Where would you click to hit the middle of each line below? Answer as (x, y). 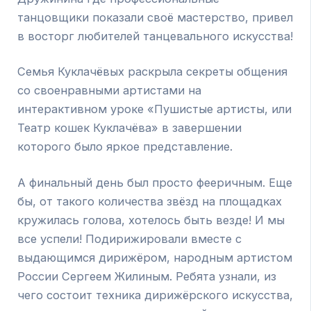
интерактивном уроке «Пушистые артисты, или (155, 109)
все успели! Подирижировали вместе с (130, 238)
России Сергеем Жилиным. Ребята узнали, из (147, 276)
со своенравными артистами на (110, 91)
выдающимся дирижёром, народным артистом (155, 257)
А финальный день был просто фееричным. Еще (155, 182)
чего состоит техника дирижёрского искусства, (155, 295)
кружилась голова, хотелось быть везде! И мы (151, 220)
